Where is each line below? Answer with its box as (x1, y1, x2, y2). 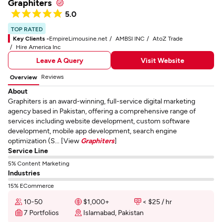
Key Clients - (13, 35, 49, 42)
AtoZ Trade (153, 35, 183, 42)
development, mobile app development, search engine (8, 126, 177, 135)
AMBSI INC (115, 35, 145, 42)
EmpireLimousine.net (49, 35, 108, 42)
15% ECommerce (8, 182, 54, 189)
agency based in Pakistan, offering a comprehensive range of (8, 107, 196, 115)
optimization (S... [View (8, 136, 81, 145)
